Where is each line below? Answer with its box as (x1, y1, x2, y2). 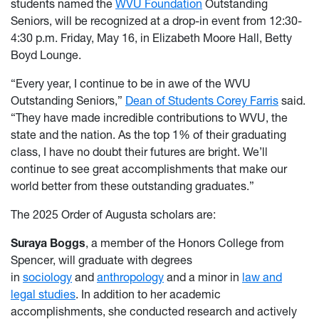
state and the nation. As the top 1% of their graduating (11, 127, 286, 142)
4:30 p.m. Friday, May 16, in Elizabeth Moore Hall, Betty (11, 31, 292, 46)
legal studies (11, 287, 75, 302)
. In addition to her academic (75, 287, 221, 302)
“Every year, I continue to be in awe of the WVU (11, 76, 251, 91)
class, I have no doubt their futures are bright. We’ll (11, 145, 268, 159)
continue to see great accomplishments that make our (11, 162, 287, 177)
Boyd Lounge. (11, 48, 81, 63)
